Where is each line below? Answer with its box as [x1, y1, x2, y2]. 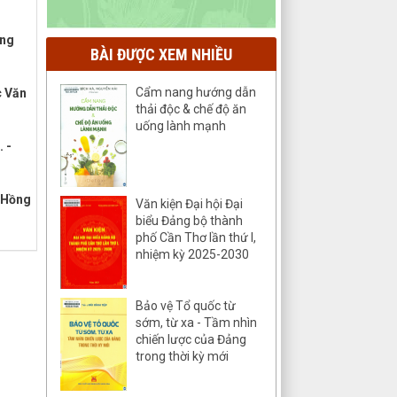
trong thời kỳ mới [136, 349, 229, 364]
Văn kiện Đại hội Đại [136, 196, 243, 211]
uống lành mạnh [136, 119, 226, 134]
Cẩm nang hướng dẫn [136, 85, 256, 100]
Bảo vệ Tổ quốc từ [136, 299, 236, 314]
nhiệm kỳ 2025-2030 [136, 246, 249, 261]
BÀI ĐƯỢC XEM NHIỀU [90, 45, 232, 65]
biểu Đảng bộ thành [136, 213, 243, 228]
